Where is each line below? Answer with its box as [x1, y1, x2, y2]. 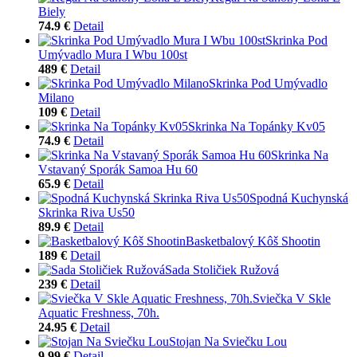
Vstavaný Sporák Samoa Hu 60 [38, 162, 198, 176]
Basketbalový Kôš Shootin [186, 233, 320, 248]
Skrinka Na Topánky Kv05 [188, 119, 325, 133]
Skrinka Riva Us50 [38, 205, 135, 219]
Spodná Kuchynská [249, 190, 348, 205]
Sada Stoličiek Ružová [165, 262, 279, 277]
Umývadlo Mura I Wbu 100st [38, 47, 187, 61]
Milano [38, 90, 74, 104]
